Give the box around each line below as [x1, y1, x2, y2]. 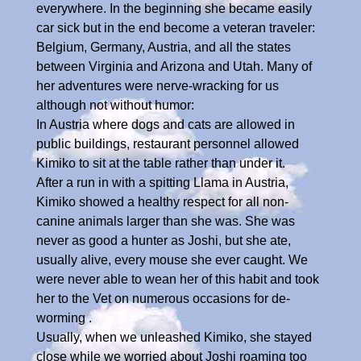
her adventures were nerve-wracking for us [36, 78, 279, 93]
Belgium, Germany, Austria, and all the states [36, 39, 291, 54]
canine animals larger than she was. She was [36, 214, 295, 228]
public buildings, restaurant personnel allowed [36, 136, 299, 151]
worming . [36, 310, 92, 325]
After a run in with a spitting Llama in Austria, [36, 175, 288, 189]
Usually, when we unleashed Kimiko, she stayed [36, 330, 312, 344]
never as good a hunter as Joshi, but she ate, [36, 233, 291, 247]
